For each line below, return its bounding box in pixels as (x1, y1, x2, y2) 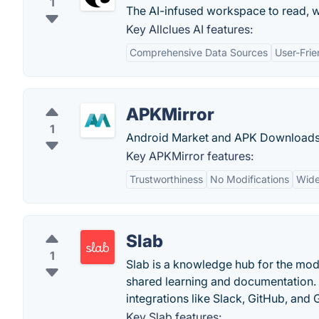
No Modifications (210, 173, 289, 185)
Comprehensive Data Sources (130, 46, 268, 58)
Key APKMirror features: (126, 149, 253, 163)
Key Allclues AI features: (126, 22, 253, 36)
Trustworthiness (130, 173, 203, 185)
